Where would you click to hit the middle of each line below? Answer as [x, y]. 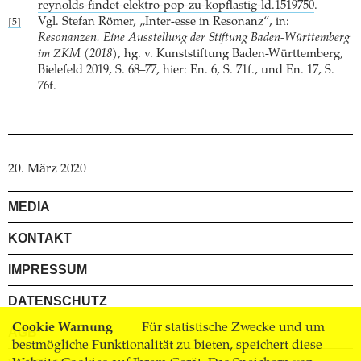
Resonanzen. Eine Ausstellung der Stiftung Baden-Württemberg [194, 39]
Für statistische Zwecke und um [232, 328]
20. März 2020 [47, 170]
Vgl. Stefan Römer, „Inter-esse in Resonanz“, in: [164, 23]
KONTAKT [40, 239]
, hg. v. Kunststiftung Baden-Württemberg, [230, 55]
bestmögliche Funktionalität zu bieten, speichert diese [167, 346]
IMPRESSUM [48, 270]
